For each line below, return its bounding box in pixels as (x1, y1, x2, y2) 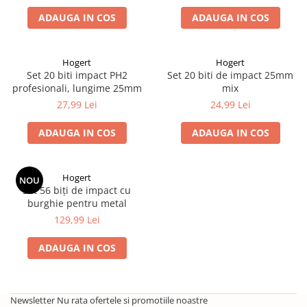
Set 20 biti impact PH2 (26, 69, 127, 82)
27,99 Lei (56, 98, 97, 111)
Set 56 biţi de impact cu (23, 184, 131, 197)
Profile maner (10, 15, 74, 28)
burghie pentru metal (27, 197, 127, 210)
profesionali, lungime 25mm (12, 82, 142, 95)
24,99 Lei (210, 98, 251, 111)
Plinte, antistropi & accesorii (10, 36, 143, 49)
